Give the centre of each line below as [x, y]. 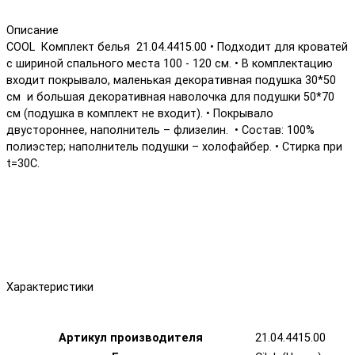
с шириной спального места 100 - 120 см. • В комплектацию [170, 64]
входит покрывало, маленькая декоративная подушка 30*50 [171, 81]
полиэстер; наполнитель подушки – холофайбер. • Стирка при [174, 147]
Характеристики [50, 288]
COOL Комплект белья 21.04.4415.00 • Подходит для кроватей [177, 48]
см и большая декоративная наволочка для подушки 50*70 [170, 97]
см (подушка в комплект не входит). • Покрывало [141, 114]
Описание [32, 31]
